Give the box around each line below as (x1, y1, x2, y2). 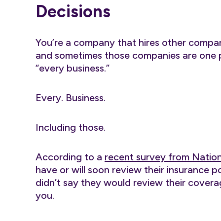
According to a (36, 151, 105, 163)
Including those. (36, 121, 106, 133)
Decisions (36, 1, 110, 22)
